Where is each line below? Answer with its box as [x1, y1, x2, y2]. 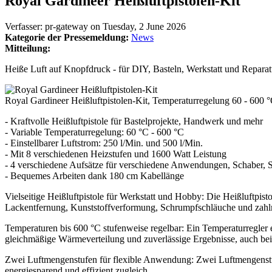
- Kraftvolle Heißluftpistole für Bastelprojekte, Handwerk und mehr [5, 115, 263, 126]
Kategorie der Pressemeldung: [5, 32, 131, 42]
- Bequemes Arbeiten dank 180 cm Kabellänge [5, 170, 184, 181]
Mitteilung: [5, 42, 53, 53]
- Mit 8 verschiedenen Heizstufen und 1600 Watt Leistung [5, 148, 226, 159]
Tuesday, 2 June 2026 [103, 21, 186, 32]
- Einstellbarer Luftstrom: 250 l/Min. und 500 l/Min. [5, 137, 203, 148]
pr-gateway [45, 21, 88, 32]
